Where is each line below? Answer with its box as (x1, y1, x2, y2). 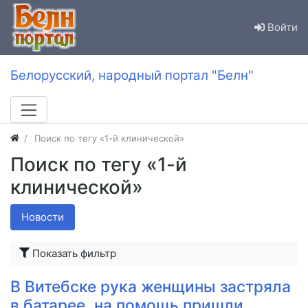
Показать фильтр (32, 246, 116, 260)
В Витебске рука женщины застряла (10, 276, 291, 296)
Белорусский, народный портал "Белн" (10, 67, 254, 84)
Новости (21, 210, 64, 223)
